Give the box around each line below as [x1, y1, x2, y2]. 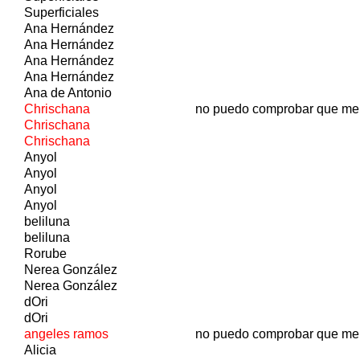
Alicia [24, 342, 56, 357]
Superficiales [24, 5, 99, 19]
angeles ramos [24, 326, 108, 341]
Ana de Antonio [24, 85, 112, 100]
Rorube [24, 246, 67, 260]
